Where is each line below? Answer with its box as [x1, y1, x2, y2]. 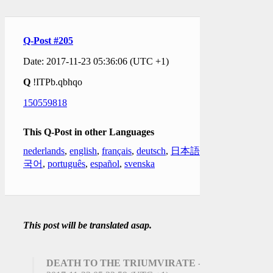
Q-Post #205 [23, 35, 73, 46]
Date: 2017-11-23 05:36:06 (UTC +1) [23, 55, 169, 66]
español [90, 158, 119, 169]
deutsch [136, 145, 166, 156]
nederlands [23, 145, 65, 156]
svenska [124, 158, 155, 169]
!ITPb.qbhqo [30, 76, 82, 87]
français [102, 145, 132, 156]
